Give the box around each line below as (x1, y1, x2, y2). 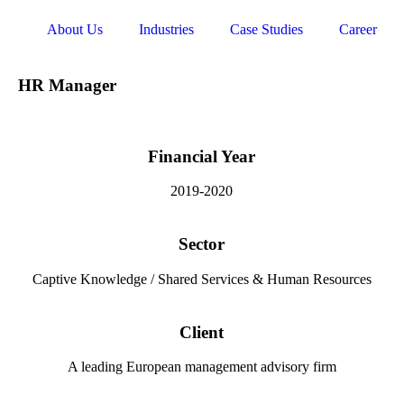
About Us (46, 22, 103, 37)
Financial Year (148, 146, 256, 166)
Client (179, 322, 225, 342)
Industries (138, 22, 194, 37)
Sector (179, 234, 225, 254)
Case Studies (229, 22, 303, 37)
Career (338, 22, 377, 37)
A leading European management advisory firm (67, 359, 336, 375)
